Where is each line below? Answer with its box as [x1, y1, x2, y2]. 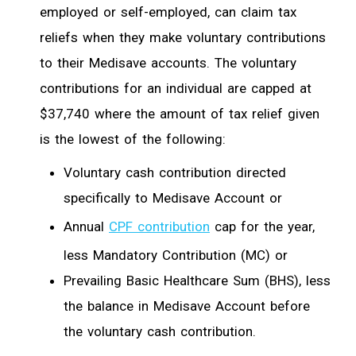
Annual [64, 218, 109, 234]
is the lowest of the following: [40, 130, 226, 147]
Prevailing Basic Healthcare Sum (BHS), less [64, 272, 331, 288]
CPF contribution [109, 218, 210, 234]
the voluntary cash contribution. [64, 323, 256, 339]
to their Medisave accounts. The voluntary [40, 54, 296, 71]
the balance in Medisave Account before [64, 297, 310, 314]
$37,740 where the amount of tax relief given [40, 105, 319, 122]
